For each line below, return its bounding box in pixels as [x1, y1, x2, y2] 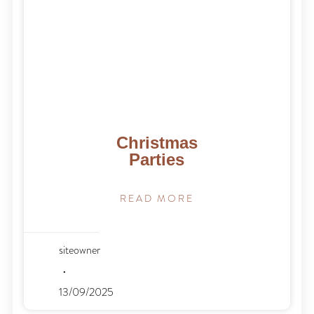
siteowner [59, 242, 101, 258]
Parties [129, 149, 185, 169]
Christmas [116, 132, 198, 152]
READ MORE [120, 191, 194, 205]
